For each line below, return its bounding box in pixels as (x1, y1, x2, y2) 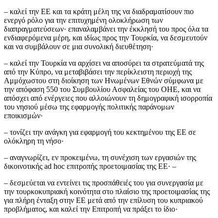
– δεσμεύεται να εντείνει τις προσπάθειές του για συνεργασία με (4, 179, 203, 187)
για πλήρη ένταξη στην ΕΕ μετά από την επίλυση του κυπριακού (4, 196, 203, 205)
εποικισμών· (4, 111, 43, 120)
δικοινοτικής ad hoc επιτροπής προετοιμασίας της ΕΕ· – (4, 162, 176, 171)
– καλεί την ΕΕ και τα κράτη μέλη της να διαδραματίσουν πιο (4, 7, 194, 16)
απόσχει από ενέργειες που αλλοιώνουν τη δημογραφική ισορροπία (4, 94, 212, 103)
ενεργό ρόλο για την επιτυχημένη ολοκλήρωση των (4, 16, 163, 25)
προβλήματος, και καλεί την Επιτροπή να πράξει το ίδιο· (4, 205, 178, 214)
